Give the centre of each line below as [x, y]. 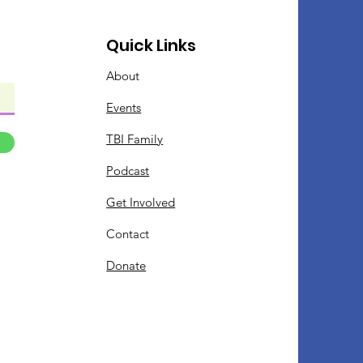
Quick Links [152, 45]
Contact [128, 234]
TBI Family [135, 139]
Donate [126, 265]
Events [124, 107]
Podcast [128, 171]
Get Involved [141, 202]
